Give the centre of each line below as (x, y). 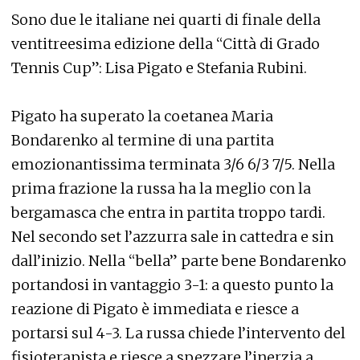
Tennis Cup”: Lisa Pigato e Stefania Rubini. (159, 68)
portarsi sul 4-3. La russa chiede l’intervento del (178, 333)
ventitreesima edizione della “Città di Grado (166, 44)
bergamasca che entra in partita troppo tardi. (168, 213)
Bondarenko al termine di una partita (143, 140)
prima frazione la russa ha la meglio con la (161, 188)
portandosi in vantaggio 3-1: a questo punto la (172, 285)
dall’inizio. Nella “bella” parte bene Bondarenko (179, 261)
